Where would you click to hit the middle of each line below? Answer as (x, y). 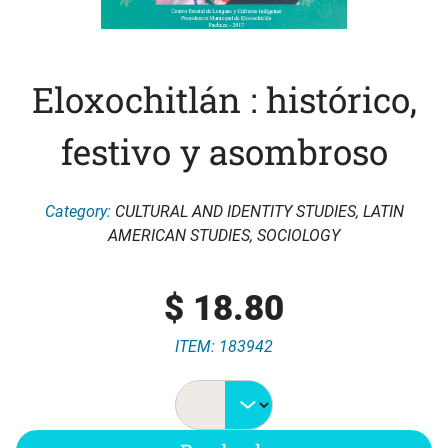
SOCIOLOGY (298, 236)
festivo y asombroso (224, 150)
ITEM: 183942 (224, 347)
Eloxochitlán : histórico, (224, 98)
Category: (77, 212)
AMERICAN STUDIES (179, 236)
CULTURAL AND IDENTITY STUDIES (235, 212)
